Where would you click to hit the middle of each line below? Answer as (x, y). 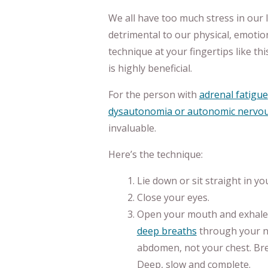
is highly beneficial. (150, 68)
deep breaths (167, 231)
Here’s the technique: (155, 154)
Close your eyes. (173, 197)
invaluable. (132, 128)
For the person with (153, 94)
